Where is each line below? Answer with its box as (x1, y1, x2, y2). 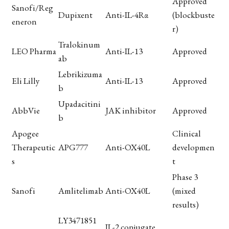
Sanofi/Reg (12, 2, 53, 13)
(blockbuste (172, 9, 215, 20)
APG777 (58, 141, 88, 153)
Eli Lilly (12, 75, 39, 86)
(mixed (172, 185, 196, 196)
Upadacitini (58, 98, 101, 109)
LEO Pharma (12, 45, 56, 57)
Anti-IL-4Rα (105, 9, 148, 20)
